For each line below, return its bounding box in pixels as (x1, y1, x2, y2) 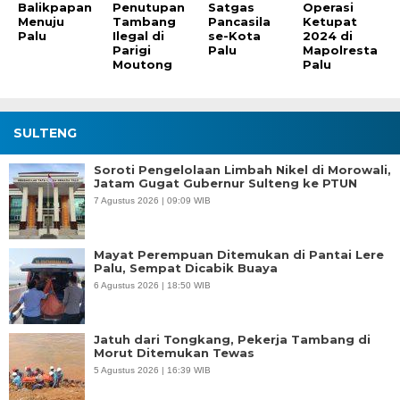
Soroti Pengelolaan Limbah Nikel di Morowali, (94, 162, 391, 177)
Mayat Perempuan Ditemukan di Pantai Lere (94, 246, 384, 262)
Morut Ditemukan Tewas (94, 345, 254, 360)
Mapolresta (303, 42, 379, 57)
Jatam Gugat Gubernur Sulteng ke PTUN (94, 175, 357, 190)
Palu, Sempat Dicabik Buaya (94, 260, 278, 275)
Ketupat (303, 13, 358, 29)
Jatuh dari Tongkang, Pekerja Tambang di (94, 331, 371, 346)
